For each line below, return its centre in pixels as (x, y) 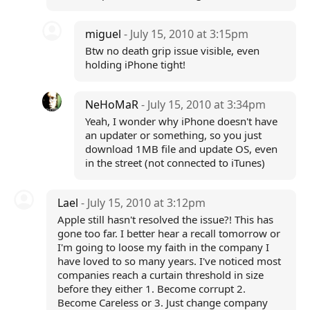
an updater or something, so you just (174, 135)
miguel (105, 34)
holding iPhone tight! (136, 64)
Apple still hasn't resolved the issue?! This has (165, 219)
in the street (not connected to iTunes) (175, 163)
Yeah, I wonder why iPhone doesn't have (182, 121)
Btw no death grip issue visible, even (173, 51)
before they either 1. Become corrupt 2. (151, 289)
